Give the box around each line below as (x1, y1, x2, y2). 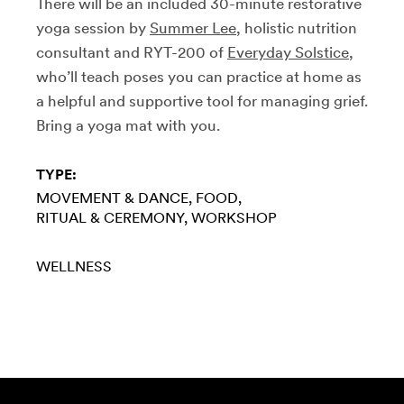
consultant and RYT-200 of (36, 42, 227, 61)
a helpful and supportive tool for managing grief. (36, 91, 368, 110)
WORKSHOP (191, 208, 277, 226)
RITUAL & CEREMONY (36, 208, 184, 226)
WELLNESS (36, 257, 112, 275)
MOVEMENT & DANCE (36, 188, 188, 207)
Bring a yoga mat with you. (36, 115, 220, 134)
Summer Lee (150, 18, 236, 37)
